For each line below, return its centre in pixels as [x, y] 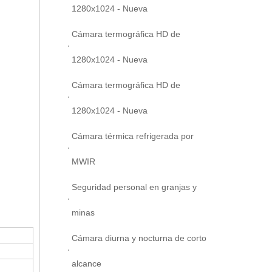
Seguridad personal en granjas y [134, 187]
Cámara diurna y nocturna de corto [139, 238]
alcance [87, 263]
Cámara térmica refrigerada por [133, 136]
